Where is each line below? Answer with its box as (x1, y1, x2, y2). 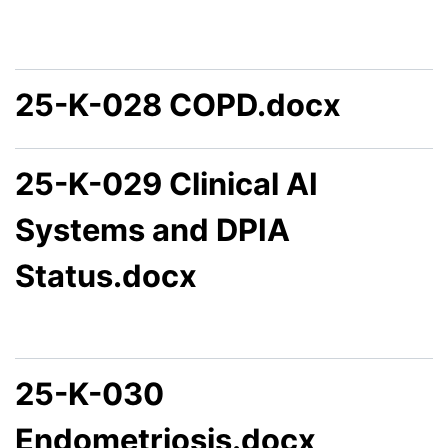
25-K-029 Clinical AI (15, 164, 318, 202)
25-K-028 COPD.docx (15, 85, 341, 123)
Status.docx (15, 256, 197, 294)
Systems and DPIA (15, 210, 290, 248)
